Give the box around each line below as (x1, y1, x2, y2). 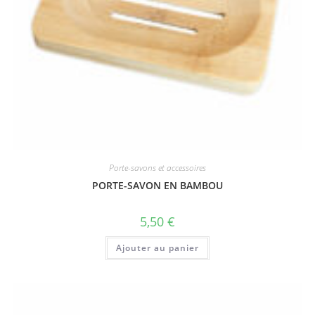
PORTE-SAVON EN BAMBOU (92, 179, 223, 193)
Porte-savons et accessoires (109, 162, 206, 174)
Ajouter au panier (116, 242, 199, 255)
